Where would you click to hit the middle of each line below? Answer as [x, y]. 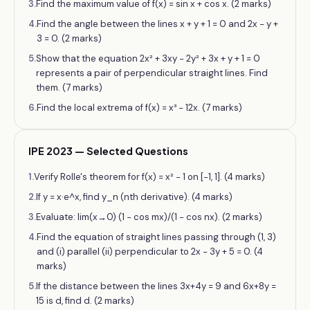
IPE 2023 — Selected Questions [108, 151]
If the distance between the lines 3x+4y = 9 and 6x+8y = [156, 286]
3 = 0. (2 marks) [69, 38]
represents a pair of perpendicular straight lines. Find [152, 73]
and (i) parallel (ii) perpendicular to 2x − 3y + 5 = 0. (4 [150, 252]
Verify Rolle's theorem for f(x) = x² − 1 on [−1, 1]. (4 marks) [149, 177]
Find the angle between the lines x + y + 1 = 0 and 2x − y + [157, 24]
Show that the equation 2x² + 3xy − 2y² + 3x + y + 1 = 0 [148, 58]
